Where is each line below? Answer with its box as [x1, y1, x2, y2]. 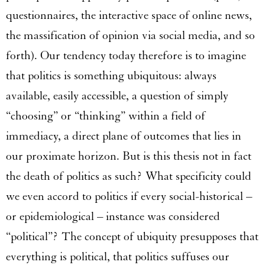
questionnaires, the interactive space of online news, [6, 8, 252, 22]
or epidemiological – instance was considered [6, 209, 220, 224]
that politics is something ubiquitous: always [6, 68, 216, 83]
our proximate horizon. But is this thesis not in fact [6, 148, 251, 163]
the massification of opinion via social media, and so [6, 28, 255, 43]
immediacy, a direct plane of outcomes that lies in [6, 128, 241, 143]
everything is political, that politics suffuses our [6, 249, 230, 264]
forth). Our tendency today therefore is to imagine [6, 48, 246, 63]
